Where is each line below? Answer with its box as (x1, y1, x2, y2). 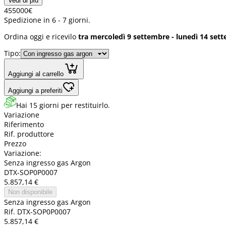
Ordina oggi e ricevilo (4, 32, 78, 42)
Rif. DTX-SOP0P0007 (4, 207, 71, 217)
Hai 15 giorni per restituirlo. (16, 100, 110, 110)
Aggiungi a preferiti (8, 87, 63, 95)
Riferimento (4, 120, 44, 130)
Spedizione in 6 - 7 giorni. (4, 15, 90, 25)
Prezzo (4, 139, 26, 149)
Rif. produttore (4, 129, 54, 139)
